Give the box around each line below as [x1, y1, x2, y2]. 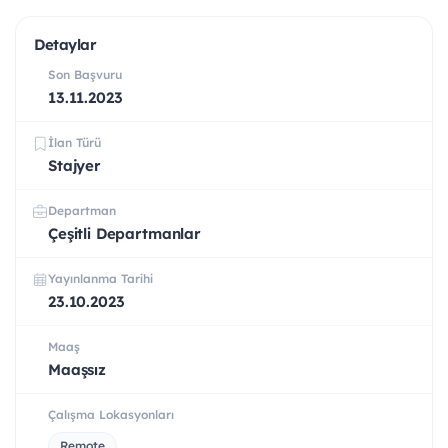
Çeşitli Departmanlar [48, 224, 201, 244]
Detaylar [34, 35, 97, 55]
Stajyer [48, 156, 101, 176]
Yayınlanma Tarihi [48, 271, 153, 287]
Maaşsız [48, 360, 106, 380]
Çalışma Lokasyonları [48, 407, 174, 423]
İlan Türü [48, 135, 101, 151]
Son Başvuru [48, 67, 122, 83]
